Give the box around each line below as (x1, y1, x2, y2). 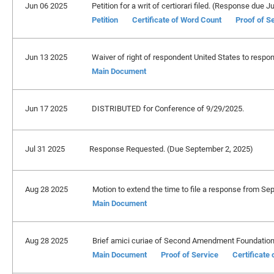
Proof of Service (161, 249, 218, 260)
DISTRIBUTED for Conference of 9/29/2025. (92, 103, 244, 114)
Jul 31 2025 (25, 143, 65, 154)
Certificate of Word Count (132, 14, 221, 25)
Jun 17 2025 (25, 103, 67, 114)
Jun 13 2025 (25, 51, 67, 62)
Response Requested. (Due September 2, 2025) (89, 143, 253, 154)
